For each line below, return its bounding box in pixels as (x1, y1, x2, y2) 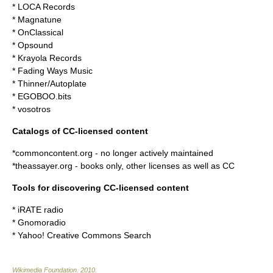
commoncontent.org (15, 148, 93, 158)
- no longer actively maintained (93, 148, 213, 158)
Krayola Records (18, 53, 82, 63)
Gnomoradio (18, 218, 66, 227)
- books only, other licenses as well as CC (73, 161, 235, 171)
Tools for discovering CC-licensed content (12, 183, 189, 193)
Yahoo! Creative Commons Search (18, 230, 151, 240)
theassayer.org (15, 161, 73, 171)
